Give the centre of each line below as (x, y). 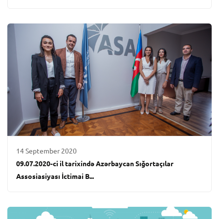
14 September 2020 (47, 151)
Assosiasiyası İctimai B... (55, 177)
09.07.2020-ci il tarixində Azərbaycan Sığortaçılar (95, 164)
